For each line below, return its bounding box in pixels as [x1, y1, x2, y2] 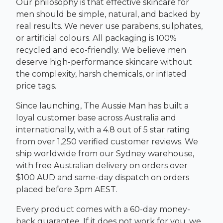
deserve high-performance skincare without [16, 57, 192, 67]
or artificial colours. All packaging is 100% [16, 33, 177, 43]
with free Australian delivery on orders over [16, 161, 188, 170]
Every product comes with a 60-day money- [16, 205, 190, 214]
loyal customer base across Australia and [16, 113, 176, 122]
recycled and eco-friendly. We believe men [16, 45, 186, 55]
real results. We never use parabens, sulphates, [16, 21, 203, 31]
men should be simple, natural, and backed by [16, 9, 200, 19]
